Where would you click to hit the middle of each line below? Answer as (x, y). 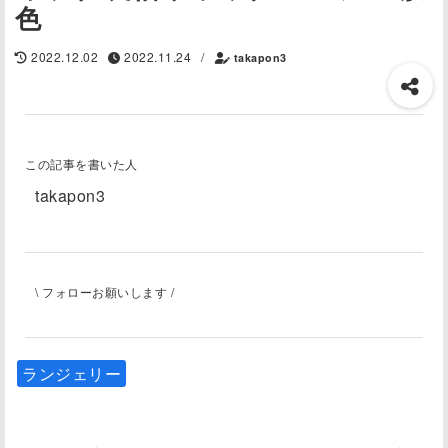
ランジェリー (71, 373)
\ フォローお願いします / (104, 291)
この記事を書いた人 (81, 163)
